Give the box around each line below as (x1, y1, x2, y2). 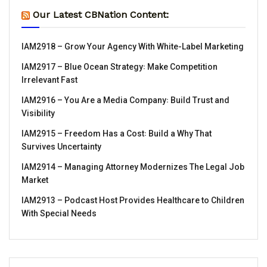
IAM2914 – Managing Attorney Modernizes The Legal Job (21, 162, 244, 172)
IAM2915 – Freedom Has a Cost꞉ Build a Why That (21, 129, 212, 139)
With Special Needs (21, 209, 97, 219)
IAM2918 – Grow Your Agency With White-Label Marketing (21, 42, 244, 52)
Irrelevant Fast (21, 75, 77, 85)
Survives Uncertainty (21, 142, 101, 152)
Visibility (21, 108, 55, 119)
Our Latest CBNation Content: (33, 9, 169, 21)
